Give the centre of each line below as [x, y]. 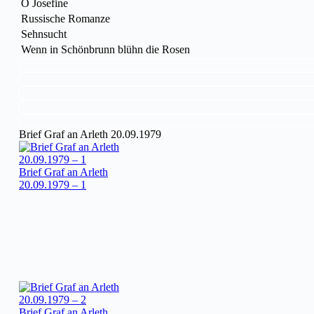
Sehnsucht [44, 34]
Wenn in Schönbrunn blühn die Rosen [105, 49]
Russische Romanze [66, 18]
